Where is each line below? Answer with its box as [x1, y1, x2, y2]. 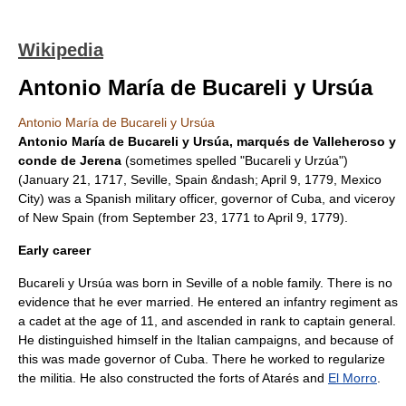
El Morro [328, 371, 377, 385]
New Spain [33, 210, 94, 225]
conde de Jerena [18, 153, 121, 168]
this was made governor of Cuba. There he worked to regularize [18, 352, 385, 366]
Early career [18, 243, 91, 257]
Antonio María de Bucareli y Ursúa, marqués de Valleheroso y [18, 134, 396, 149]
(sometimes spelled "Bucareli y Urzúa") [121, 153, 348, 168]
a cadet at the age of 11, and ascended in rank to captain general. [18, 314, 396, 328]
